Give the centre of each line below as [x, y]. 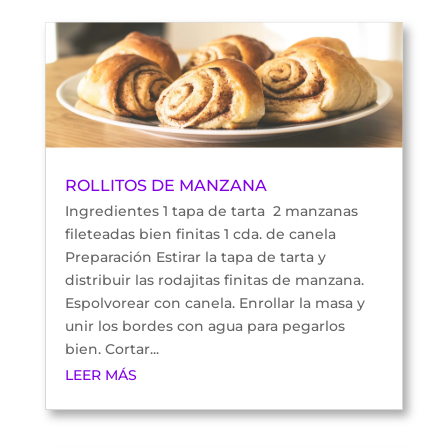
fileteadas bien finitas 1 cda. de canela [200, 233]
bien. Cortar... [111, 348]
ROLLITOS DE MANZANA [165, 185]
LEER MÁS [100, 374]
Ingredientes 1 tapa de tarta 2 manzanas [211, 210]
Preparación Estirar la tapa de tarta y [195, 256]
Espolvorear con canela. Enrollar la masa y [214, 302]
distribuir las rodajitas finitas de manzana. [214, 279]
